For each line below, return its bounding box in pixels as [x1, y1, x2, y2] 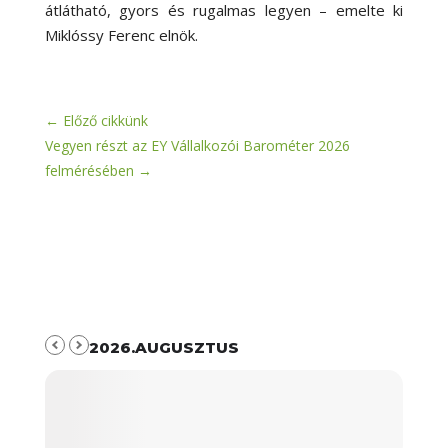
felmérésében [44, 160, 134, 180]
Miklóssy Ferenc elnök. [44, 24, 198, 45]
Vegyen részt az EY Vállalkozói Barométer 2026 [44, 135, 350, 155]
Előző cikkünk [62, 110, 148, 130]
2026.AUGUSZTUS [88, 337, 239, 357]
